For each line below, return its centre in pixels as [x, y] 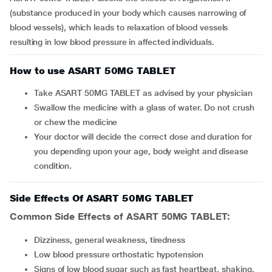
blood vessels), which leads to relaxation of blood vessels [119, 27]
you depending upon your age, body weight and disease [141, 151]
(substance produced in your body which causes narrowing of [128, 13]
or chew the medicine [76, 122]
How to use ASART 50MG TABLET [93, 71]
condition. [53, 166]
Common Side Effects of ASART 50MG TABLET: [120, 216]
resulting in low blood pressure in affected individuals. [112, 42]
